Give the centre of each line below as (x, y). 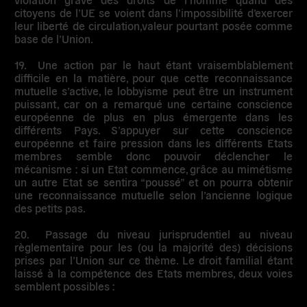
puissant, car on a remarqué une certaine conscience (153, 103)
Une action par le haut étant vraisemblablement (165, 64)
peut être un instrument (230, 90)
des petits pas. (50, 207)
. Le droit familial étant (234, 260)
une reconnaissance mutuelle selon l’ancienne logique (153, 194)
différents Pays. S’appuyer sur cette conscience (153, 129)
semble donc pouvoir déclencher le (177, 155)
